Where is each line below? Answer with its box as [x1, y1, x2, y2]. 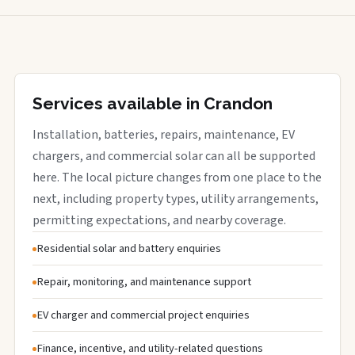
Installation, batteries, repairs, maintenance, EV [32, 125, 295, 143]
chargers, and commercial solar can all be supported [32, 147, 315, 165]
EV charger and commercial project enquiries [36, 306, 250, 323]
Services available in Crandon [32, 93, 273, 113]
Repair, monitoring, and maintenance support [36, 273, 251, 290]
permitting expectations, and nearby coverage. [32, 211, 286, 229]
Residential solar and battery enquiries [36, 239, 221, 257]
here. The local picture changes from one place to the [32, 168, 322, 186]
